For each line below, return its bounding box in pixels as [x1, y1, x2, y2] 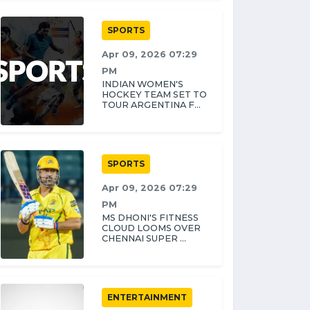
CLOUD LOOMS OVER [102, 223, 201, 233]
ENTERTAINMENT [107, 292, 187, 302]
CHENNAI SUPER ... [102, 233, 186, 244]
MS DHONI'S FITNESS [102, 212, 199, 223]
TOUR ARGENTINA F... [102, 100, 201, 110]
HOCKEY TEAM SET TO [102, 89, 207, 100]
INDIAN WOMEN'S [102, 79, 183, 89]
